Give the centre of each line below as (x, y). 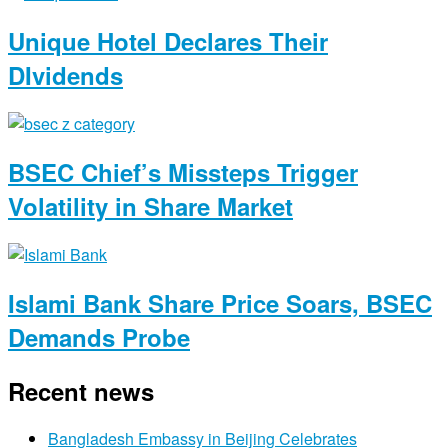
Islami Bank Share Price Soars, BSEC (220, 302)
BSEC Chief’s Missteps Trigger (183, 171)
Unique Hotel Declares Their (168, 41)
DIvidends (65, 75)
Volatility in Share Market (150, 205)
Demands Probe (99, 336)
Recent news (81, 390)
